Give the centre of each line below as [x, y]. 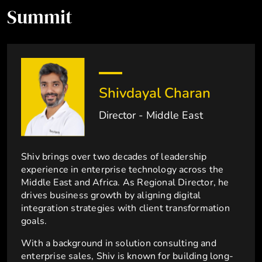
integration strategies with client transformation [125, 208]
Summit [40, 17]
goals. [34, 221]
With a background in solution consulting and [119, 244]
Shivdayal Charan [155, 93]
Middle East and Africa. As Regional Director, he [125, 183]
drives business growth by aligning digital [111, 196]
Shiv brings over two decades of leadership [114, 157]
